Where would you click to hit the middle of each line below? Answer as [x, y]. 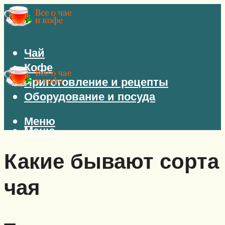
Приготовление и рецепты [96, 82]
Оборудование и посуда [90, 96]
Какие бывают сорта [111, 160]
